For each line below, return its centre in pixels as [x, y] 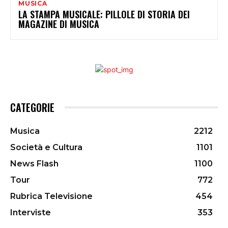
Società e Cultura [46, 147]
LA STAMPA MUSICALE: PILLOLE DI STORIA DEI [104, 14]
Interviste [31, 212]
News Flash [34, 163]
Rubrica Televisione [51, 196]
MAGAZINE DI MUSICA [59, 24]
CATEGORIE [32, 107]
